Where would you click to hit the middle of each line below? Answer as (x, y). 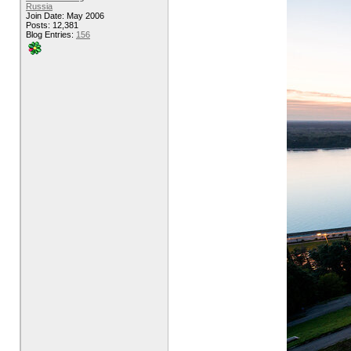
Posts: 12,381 (52, 25)
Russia (39, 6)
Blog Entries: (51, 34)
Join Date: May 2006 (65, 16)
